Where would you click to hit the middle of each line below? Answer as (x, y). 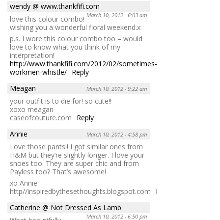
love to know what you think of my (65, 47)
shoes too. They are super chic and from (74, 163)
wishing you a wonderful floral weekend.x (75, 27)
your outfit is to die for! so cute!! (61, 101)
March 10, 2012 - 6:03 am (117, 15)
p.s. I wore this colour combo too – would (76, 38)
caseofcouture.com (41, 117)
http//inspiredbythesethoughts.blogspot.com (80, 191)
